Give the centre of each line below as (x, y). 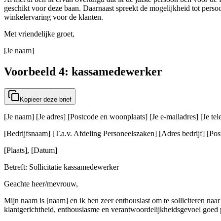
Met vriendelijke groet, (39, 34)
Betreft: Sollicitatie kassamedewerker (61, 167)
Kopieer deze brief (46, 100)
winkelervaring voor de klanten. (54, 17)
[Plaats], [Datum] (31, 150)
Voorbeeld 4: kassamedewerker (83, 72)
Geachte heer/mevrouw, (41, 184)
